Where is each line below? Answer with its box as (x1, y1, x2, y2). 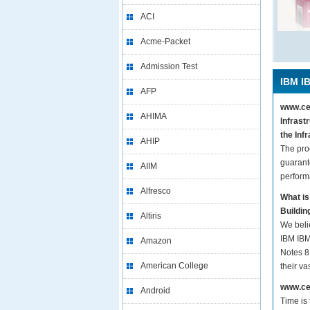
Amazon (140, 236, 172, 246)
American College (140, 261, 208, 271)
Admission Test (140, 62, 197, 71)
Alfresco (140, 186, 171, 196)
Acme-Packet (140, 37, 190, 46)
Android (140, 286, 170, 295)
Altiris (140, 211, 161, 221)
